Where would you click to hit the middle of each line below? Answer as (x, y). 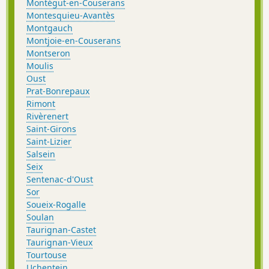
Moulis (40, 66)
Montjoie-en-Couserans (74, 41)
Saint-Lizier (49, 141)
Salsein (41, 154)
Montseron (48, 53)
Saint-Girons (51, 129)
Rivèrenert (47, 116)
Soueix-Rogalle (56, 204)
